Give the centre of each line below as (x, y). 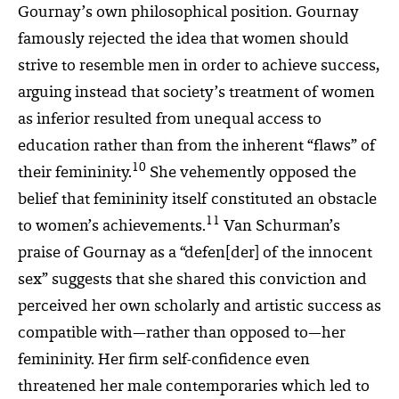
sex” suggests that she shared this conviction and (192, 280)
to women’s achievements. (112, 227)
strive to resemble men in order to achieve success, (199, 66)
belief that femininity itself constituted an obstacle (197, 200)
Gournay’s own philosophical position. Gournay (188, 13)
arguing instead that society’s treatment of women (196, 93)
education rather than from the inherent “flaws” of (197, 147)
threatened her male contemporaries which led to (194, 387)
